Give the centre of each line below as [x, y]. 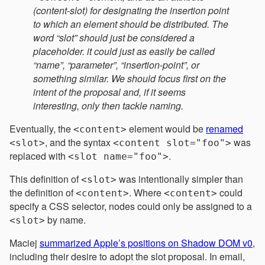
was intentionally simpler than [180, 179]
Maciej [25, 243]
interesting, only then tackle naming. [108, 106]
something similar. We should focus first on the [130, 79]
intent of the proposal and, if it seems [109, 92]
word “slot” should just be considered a [114, 38]
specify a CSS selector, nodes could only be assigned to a [131, 206]
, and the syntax [79, 143]
